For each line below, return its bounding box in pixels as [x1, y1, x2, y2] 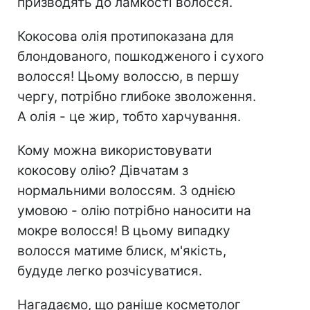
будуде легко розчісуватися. [17, 262, 202, 279]
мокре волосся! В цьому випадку [17, 222, 230, 239]
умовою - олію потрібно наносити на [17, 202, 251, 219]
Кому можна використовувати [17, 142, 212, 158]
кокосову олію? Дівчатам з [17, 162, 188, 179]
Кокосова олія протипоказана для [17, 28, 234, 44]
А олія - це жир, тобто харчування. [17, 108, 241, 125]
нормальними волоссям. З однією [17, 182, 235, 199]
